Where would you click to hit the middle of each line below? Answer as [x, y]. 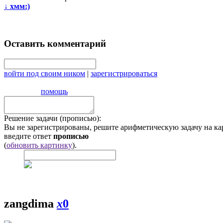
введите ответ [29, 136]
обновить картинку [39, 145]
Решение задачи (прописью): [53, 118]
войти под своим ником [45, 73]
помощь [54, 91]
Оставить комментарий [55, 43]
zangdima [30, 204]
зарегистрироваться [124, 73]
